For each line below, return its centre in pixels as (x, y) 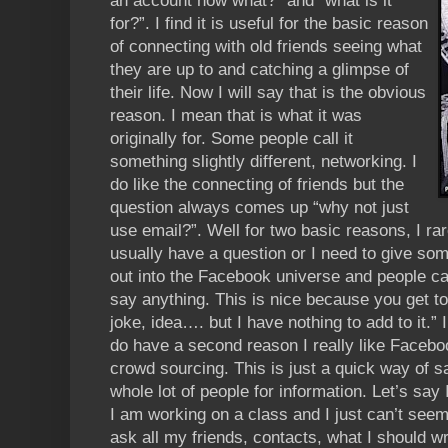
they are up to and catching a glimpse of (259, 69)
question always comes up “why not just (259, 207)
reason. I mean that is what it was (236, 115)
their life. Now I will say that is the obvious (268, 92)
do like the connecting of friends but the (257, 184)
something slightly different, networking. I (263, 161)
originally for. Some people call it (231, 138)
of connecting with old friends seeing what (266, 46)
